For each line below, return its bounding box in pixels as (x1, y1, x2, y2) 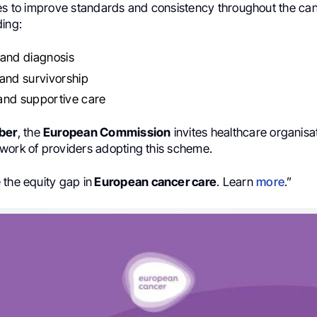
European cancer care (92, 175, 217, 190)
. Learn (217, 175, 257, 190)
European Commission (43, 125, 171, 140)
